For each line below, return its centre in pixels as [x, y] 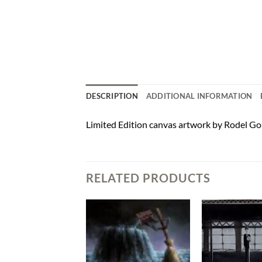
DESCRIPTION [112, 96]
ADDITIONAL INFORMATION [199, 96]
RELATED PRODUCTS [148, 178]
